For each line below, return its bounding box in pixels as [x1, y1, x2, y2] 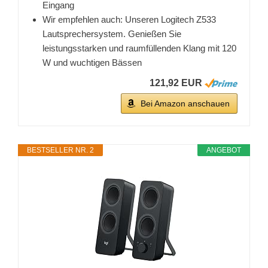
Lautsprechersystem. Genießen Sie [42, 29, 181, 39]
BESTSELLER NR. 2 [27, 146, 94, 155]
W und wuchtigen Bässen [42, 57, 142, 68]
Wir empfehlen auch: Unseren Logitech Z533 [42, 14, 216, 25]
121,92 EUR [150, 78, 202, 89]
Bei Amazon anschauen [141, 99, 230, 109]
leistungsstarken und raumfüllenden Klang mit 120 [42, 43, 236, 54]
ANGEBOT [206, 146, 241, 155]
